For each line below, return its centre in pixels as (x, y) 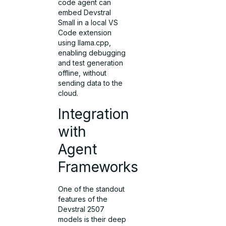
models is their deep (92, 219)
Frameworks (98, 167)
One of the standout (92, 189)
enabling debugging (92, 52)
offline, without (82, 73)
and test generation (91, 63)
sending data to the (91, 83)
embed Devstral (85, 12)
